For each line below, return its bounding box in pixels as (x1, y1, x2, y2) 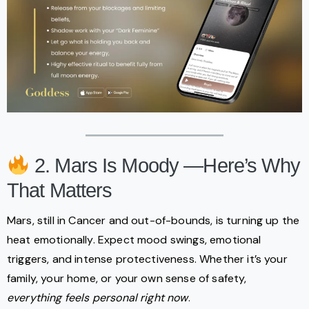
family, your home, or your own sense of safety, (7, 271, 247, 286)
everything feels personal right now (7, 290, 188, 306)
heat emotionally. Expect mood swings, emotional (7, 232, 261, 248)
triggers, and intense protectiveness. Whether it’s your (7, 252, 288, 267)
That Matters (7, 179, 112, 202)
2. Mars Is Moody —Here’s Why (29, 154, 300, 177)
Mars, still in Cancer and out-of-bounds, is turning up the (7, 213, 300, 228)
